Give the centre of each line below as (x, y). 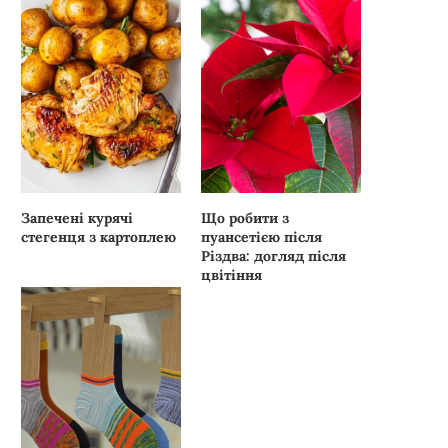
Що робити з (245, 218)
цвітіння (232, 275)
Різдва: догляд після (274, 256)
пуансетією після (262, 237)
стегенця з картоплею (98, 237)
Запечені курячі (77, 218)
